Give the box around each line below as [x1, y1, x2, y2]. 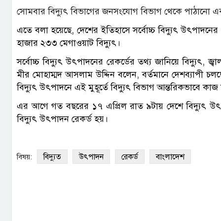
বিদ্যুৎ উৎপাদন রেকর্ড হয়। [17, 113, 108, 125]
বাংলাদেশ [156, 152, 184, 162]
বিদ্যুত [43, 152, 61, 162]
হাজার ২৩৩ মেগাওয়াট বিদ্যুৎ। [17, 37, 120, 49]
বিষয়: [17, 152, 32, 162]
